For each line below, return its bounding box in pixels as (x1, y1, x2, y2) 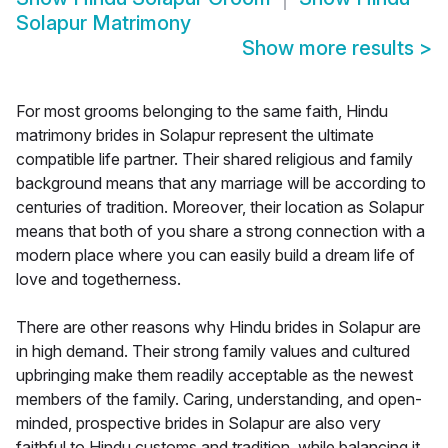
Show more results (242, 36, 419, 61)
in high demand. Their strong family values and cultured (16, 341, 410, 362)
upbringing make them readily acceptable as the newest (16, 365, 413, 386)
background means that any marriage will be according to (16, 173, 426, 194)
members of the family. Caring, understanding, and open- (16, 389, 422, 410)
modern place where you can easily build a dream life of (16, 245, 415, 266)
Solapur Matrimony (16, 11, 191, 36)
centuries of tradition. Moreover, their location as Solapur (16, 197, 424, 218)
